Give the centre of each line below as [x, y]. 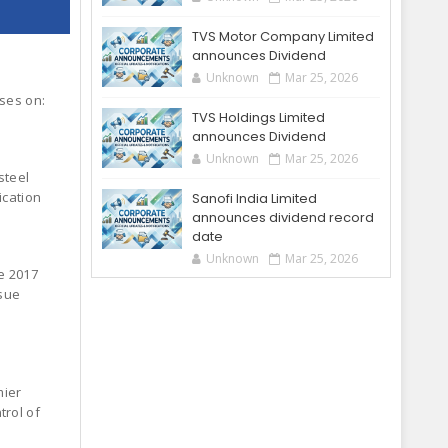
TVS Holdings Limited [258, 117]
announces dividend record [283, 217]
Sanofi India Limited [254, 198]
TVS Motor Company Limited [283, 36]
